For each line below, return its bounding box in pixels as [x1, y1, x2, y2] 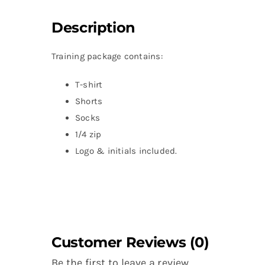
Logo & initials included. [75, 146, 177, 157]
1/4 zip [75, 129, 102, 140]
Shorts [75, 96, 103, 107]
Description [51, 19, 135, 37]
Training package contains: [51, 51, 163, 62]
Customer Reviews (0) [51, 234, 209, 251]
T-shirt [75, 79, 103, 91]
